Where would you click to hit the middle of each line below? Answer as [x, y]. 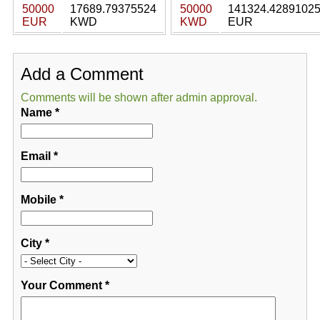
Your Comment [61, 285]
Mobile [38, 200]
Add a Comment [82, 74]
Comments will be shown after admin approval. [139, 97]
